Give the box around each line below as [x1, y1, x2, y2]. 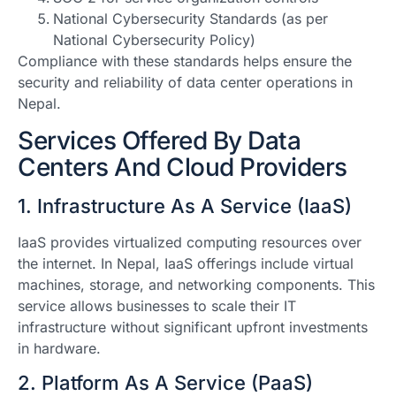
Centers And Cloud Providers [18, 151, 347, 182]
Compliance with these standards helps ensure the [18, 52, 352, 71]
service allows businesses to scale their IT [18, 296, 296, 315]
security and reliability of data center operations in [18, 73, 353, 92]
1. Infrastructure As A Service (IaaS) [18, 194, 352, 217]
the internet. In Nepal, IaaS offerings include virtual [18, 254, 354, 272]
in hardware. [18, 339, 101, 357]
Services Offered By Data [18, 125, 301, 156]
